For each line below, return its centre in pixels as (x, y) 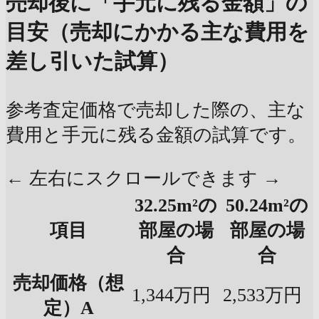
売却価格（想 (68, 283)
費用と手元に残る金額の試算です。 (156, 135)
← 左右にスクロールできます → (143, 178)
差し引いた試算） (92, 61)
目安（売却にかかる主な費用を (157, 32)
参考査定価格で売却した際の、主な (156, 110)
